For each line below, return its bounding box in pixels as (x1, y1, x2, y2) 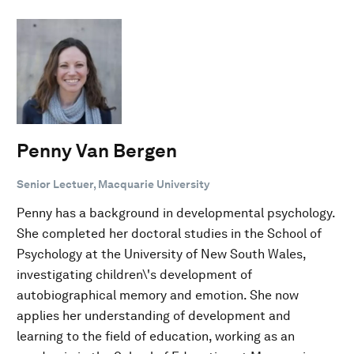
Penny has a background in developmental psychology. (17, 205, 335, 220)
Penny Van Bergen (17, 138, 177, 162)
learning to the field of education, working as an (17, 328, 295, 344)
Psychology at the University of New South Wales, (17, 246, 306, 262)
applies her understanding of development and (17, 307, 291, 323)
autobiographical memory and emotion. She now (17, 287, 299, 303)
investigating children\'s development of (17, 266, 252, 282)
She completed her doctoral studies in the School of (17, 225, 322, 241)
